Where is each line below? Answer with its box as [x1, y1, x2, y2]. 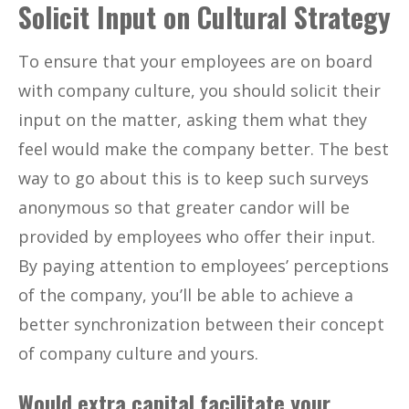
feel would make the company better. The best [18, 137, 389, 160]
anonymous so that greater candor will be [18, 195, 350, 218]
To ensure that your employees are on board [18, 49, 372, 72]
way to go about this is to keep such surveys [18, 166, 369, 189]
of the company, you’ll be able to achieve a [18, 283, 353, 306]
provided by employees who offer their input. [18, 225, 375, 247]
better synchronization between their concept [18, 312, 384, 335]
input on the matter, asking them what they [18, 108, 367, 131]
